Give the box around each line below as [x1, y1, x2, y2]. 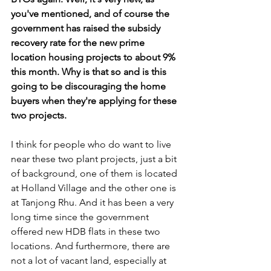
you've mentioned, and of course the [11, 8, 172, 19]
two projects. [11, 109, 67, 121]
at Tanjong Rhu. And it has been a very [11, 197, 176, 208]
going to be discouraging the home [11, 80, 168, 92]
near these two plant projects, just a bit [11, 153, 179, 165]
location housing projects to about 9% [11, 51, 178, 63]
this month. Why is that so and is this [11, 66, 169, 77]
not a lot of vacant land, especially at [11, 255, 169, 266]
